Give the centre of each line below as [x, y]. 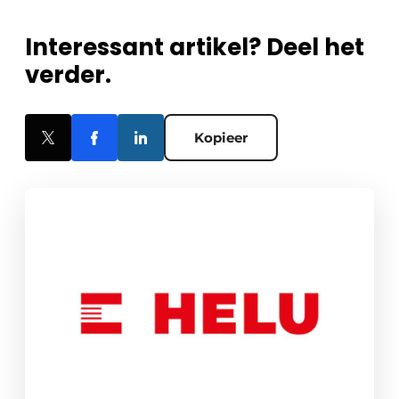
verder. [68, 75]
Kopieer [221, 138]
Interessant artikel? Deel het [195, 48]
